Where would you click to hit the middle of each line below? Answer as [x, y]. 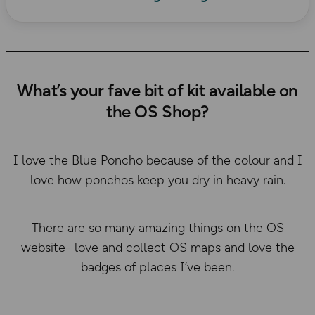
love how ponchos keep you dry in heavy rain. [157, 180]
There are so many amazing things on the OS [157, 227]
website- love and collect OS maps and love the [157, 247]
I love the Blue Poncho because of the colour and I [157, 160]
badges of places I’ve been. [157, 267]
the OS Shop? [157, 111]
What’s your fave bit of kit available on [157, 90]
